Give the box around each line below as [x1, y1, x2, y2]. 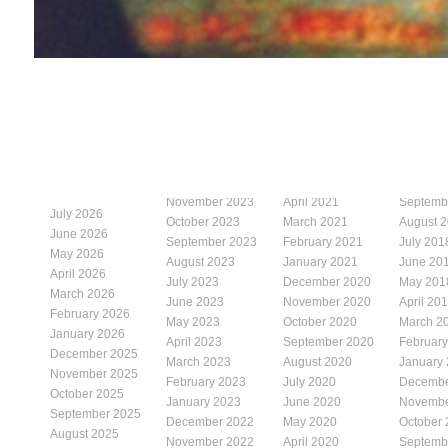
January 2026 [50, 326, 125, 341]
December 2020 [283, 274, 371, 289]
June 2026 [50, 226, 108, 241]
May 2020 [283, 414, 337, 429]
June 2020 [283, 394, 341, 409]
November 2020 [283, 294, 371, 309]
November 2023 [166, 194, 255, 209]
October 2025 [50, 386, 124, 401]
